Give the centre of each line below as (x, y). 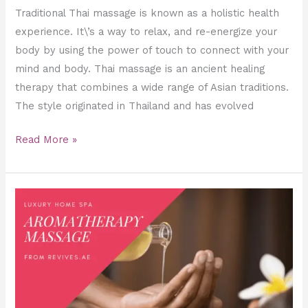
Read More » (46, 140)
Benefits (35, 289)
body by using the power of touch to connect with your (152, 51)
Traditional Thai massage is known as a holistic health (147, 13)
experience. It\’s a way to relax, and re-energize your (146, 32)
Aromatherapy (50, 196)
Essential (37, 233)
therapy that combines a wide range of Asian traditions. (152, 88)
